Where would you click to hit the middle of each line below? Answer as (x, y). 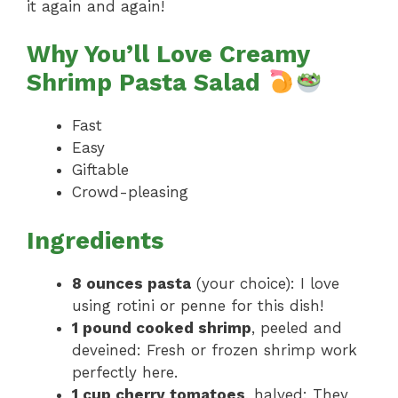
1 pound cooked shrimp (162, 327)
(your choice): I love (265, 283)
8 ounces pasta (131, 283)
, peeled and (297, 327)
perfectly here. (125, 372)
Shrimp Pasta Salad (147, 83)
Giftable (100, 170)
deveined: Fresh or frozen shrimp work (215, 350)
